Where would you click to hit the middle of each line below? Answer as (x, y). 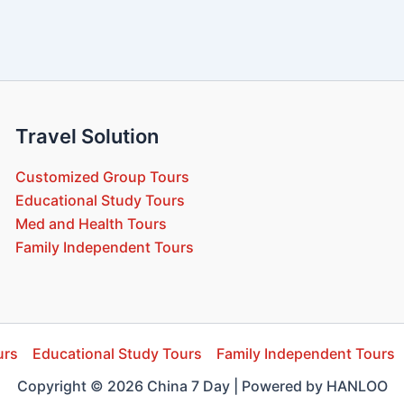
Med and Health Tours (91, 224)
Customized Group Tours (102, 177)
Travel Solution (87, 136)
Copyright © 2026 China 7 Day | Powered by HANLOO (202, 386)
